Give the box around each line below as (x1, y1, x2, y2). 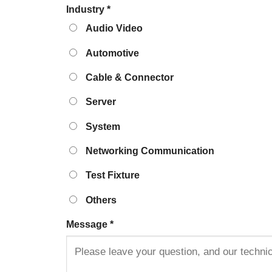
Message (66, 219, 110, 230)
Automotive (83, 47, 140, 58)
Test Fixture (83, 170, 140, 181)
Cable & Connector (83, 72, 174, 83)
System (83, 121, 121, 132)
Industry (66, 4, 107, 15)
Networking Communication (83, 146, 215, 157)
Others (83, 194, 117, 205)
